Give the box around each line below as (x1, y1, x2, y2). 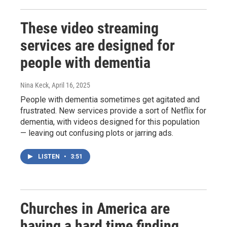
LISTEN (38, 153, 61, 160)
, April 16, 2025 (49, 81, 90, 89)
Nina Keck (20, 81, 49, 89)
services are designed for (20, 36, 175, 54)
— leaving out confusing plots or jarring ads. (20, 128, 173, 138)
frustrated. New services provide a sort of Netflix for (20, 105, 206, 116)
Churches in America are (20, 199, 170, 217)
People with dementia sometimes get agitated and (20, 94, 200, 104)
